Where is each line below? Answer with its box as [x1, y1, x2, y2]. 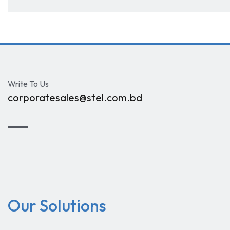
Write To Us [8, 79, 49, 89]
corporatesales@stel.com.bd [8, 91, 142, 104]
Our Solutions [8, 195, 106, 216]
